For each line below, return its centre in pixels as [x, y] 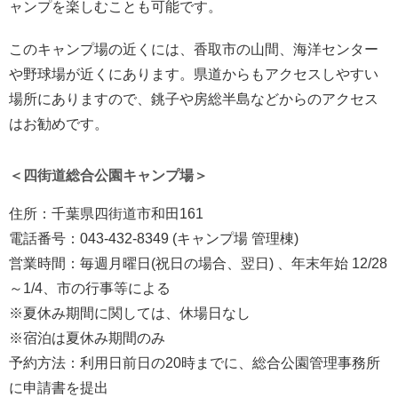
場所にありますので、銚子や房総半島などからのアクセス [194, 99]
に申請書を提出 [59, 388]
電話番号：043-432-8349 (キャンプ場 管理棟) [154, 239]
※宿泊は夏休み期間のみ [87, 338]
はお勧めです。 [59, 124]
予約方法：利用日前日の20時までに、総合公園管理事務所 [195, 363]
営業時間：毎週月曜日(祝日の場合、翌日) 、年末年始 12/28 [198, 264]
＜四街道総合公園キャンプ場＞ [108, 176]
